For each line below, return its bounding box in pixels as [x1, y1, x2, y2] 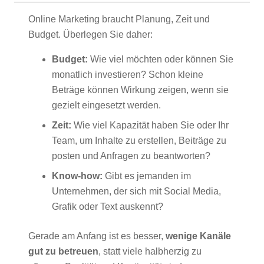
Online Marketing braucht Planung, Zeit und [28, 14, 210, 25]
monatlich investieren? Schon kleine [52, 70, 203, 80]
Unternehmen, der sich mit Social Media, [52, 186, 221, 197]
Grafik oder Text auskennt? [52, 202, 163, 212]
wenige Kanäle [166, 231, 231, 242]
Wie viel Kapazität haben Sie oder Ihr [71, 120, 229, 131]
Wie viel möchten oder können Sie [88, 54, 233, 65]
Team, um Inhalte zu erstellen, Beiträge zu [52, 136, 226, 146]
